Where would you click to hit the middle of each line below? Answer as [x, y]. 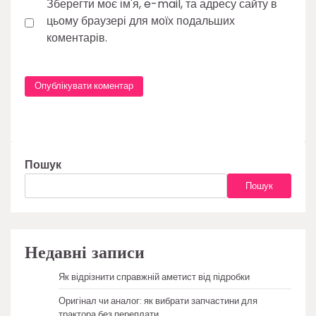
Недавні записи [85, 253]
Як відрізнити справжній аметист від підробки [154, 277]
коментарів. [77, 37]
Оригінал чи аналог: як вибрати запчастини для [158, 301]
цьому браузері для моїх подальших [141, 20]
